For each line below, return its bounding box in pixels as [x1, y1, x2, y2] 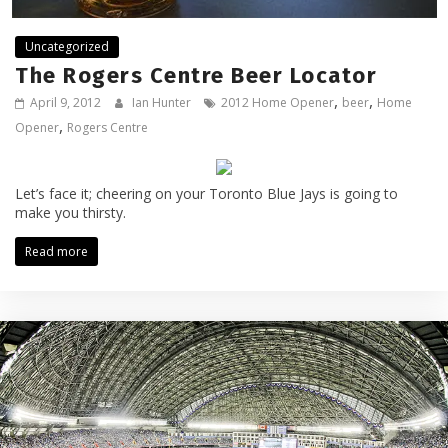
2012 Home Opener [221, 94, 334, 111]
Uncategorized [25, 38, 109, 55]
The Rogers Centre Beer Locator [15, 62, 377, 89]
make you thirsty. [15, 203, 126, 222]
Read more [25, 243, 88, 260]
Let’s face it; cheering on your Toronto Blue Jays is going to [15, 184, 398, 203]
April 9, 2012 [30, 94, 101, 111]
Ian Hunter [132, 94, 194, 111]
